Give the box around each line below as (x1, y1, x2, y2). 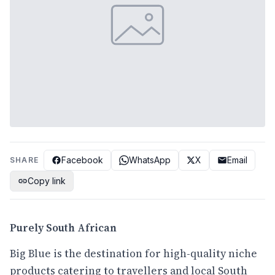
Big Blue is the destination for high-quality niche (10, 246, 257, 261)
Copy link (28, 176, 66, 186)
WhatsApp (129, 155, 171, 165)
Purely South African (10, 220, 117, 235)
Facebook (61, 155, 103, 165)
